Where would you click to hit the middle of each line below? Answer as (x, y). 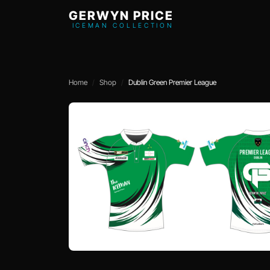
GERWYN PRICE (121, 16)
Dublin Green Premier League (172, 82)
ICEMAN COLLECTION (123, 26)
